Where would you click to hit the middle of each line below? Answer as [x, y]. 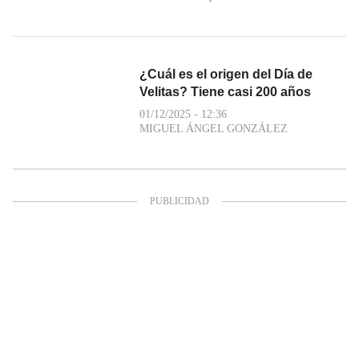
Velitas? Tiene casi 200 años [225, 91]
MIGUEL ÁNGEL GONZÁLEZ [214, 128]
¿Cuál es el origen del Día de [226, 74]
